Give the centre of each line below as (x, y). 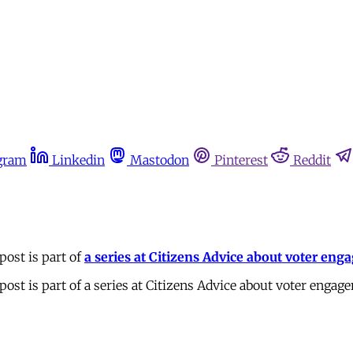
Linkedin (78, 160)
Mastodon (160, 160)
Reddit (312, 160)
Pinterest (241, 160)
